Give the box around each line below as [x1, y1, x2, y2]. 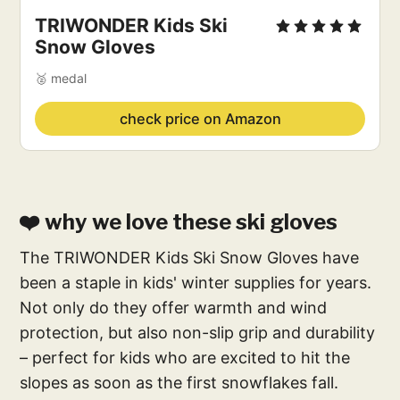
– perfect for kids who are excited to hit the [20, 347, 351, 367]
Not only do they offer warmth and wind [20, 297, 328, 317]
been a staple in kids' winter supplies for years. [20, 272, 372, 292]
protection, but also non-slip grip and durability [20, 322, 376, 342]
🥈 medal [35, 70, 87, 86]
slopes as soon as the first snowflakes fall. [20, 372, 339, 392]
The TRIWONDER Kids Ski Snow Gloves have [20, 247, 360, 267]
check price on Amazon [119, 109, 281, 128]
